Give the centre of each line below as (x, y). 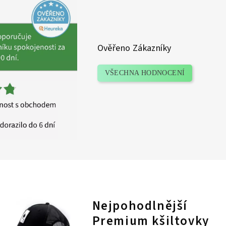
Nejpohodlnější (140, 206)
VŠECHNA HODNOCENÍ (145, 73)
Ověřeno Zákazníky (134, 48)
